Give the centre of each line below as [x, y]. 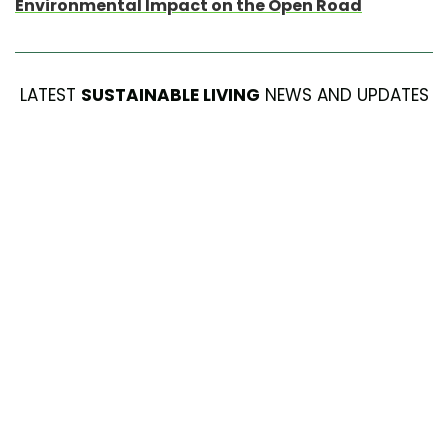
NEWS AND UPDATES [344, 94]
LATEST [50, 94]
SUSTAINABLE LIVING [170, 94]
